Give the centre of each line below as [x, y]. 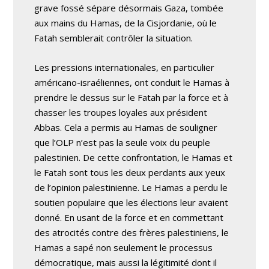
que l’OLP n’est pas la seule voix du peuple [122, 142]
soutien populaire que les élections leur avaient [131, 202]
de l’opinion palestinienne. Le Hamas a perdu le [131, 187]
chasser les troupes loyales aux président [121, 112]
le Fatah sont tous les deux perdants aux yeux [130, 172]
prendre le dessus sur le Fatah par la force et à [131, 97]
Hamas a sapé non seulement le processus [124, 247]
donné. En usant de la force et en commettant [129, 217]
